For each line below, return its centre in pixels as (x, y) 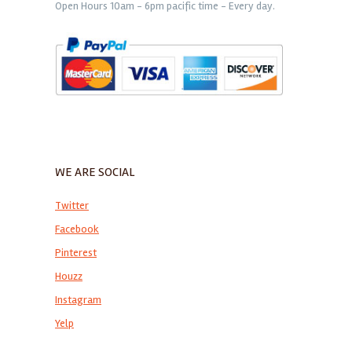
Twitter (72, 206)
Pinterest (76, 253)
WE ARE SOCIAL (95, 172)
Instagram (78, 300)
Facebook (77, 229)
